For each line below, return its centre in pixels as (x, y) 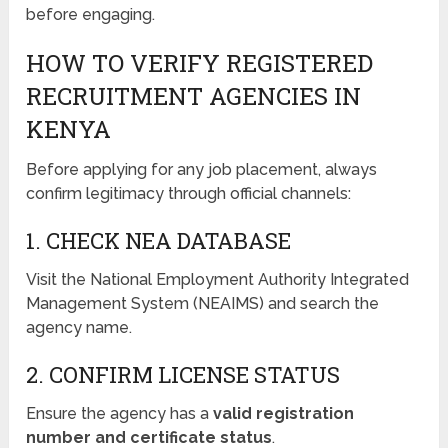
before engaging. (91, 14)
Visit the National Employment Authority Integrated (218, 279)
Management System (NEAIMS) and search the (203, 303)
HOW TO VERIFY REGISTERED (200, 62)
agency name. (79, 327)
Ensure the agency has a (120, 413)
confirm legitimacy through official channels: (189, 193)
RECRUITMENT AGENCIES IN (194, 95)
